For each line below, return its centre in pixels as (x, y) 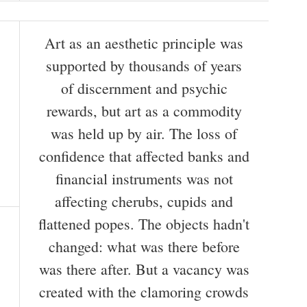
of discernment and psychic (144, 88)
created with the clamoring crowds (144, 292)
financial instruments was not (144, 179)
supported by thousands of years (144, 66)
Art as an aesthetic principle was (144, 43)
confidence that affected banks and (144, 156)
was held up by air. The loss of (144, 134)
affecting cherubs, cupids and (144, 201)
